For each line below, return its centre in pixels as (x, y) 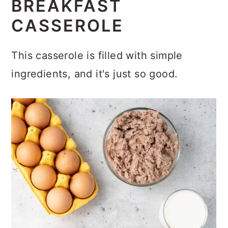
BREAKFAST (67, 16)
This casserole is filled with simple (97, 66)
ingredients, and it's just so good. (95, 84)
